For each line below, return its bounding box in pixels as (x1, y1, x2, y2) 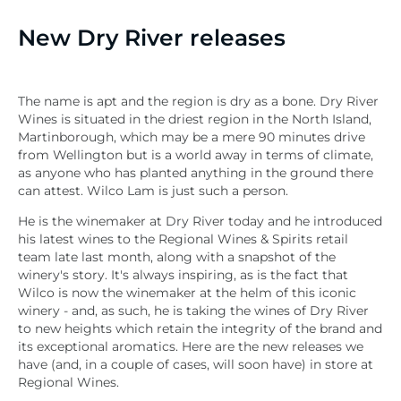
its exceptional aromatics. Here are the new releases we (18, 339, 363, 354)
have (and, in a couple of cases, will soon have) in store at (18, 357, 373, 372)
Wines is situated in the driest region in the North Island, (18, 112, 371, 127)
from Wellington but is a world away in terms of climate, (18, 148, 373, 163)
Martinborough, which (18, 130, 161, 145)
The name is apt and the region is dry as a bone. (18, 94, 320, 109)
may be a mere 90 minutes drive (161, 130, 365, 145)
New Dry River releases (18, 23, 286, 51)
